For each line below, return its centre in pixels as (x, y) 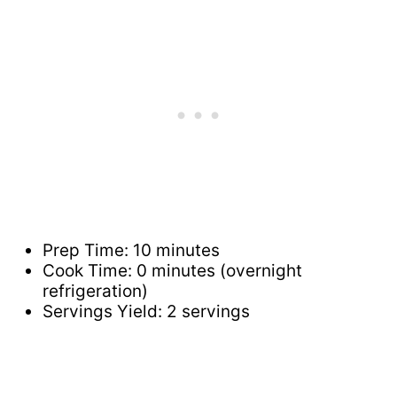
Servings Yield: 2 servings (146, 311)
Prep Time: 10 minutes (131, 250)
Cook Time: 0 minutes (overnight (172, 270)
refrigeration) (95, 291)
